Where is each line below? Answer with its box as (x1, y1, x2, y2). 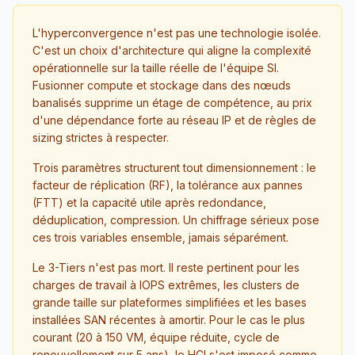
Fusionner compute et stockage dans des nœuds (32, 78, 291, 92)
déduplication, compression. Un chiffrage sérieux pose (32, 212, 319, 227)
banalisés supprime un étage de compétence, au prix (32, 95, 312, 109)
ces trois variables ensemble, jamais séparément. (32, 230, 288, 244)
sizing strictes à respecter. (32, 130, 169, 144)
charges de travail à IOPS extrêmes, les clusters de (32, 277, 300, 292)
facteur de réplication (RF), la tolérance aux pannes (32, 177, 303, 192)
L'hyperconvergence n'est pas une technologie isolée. (32, 25, 321, 40)
